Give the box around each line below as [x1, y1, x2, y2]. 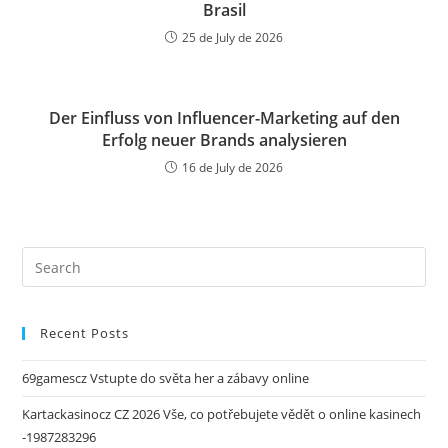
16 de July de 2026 [182, 159, 283, 176]
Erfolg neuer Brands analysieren [101, 129, 347, 151]
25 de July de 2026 [182, 29, 283, 46]
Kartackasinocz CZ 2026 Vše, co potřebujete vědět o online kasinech [22, 405, 422, 423]
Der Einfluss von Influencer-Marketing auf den [48, 107, 400, 129]
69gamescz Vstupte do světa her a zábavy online [22, 369, 310, 387]
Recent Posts [40, 324, 130, 342]
